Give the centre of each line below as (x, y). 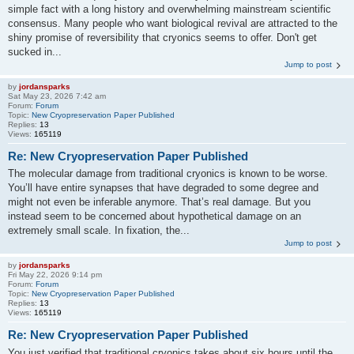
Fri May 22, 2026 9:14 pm (55, 275)
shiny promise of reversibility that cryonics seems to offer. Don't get (162, 37)
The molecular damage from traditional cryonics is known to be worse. (168, 173)
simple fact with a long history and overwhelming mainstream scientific (169, 9)
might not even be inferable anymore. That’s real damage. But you (159, 202)
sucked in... (35, 51)
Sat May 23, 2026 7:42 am (57, 96)
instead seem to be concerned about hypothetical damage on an (154, 216)
